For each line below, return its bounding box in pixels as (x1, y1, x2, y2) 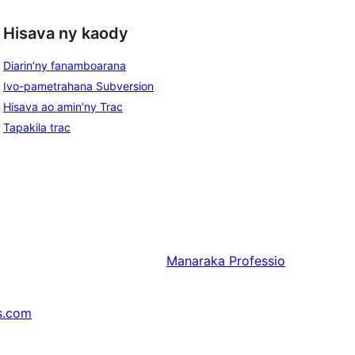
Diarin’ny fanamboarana (3, 59, 126, 73)
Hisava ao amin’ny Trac (3, 100, 123, 114)
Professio (229, 253, 285, 269)
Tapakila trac (3, 120, 71, 135)
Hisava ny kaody (3, 23, 128, 43)
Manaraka (166, 253, 225, 269)
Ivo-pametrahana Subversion (3, 79, 154, 94)
